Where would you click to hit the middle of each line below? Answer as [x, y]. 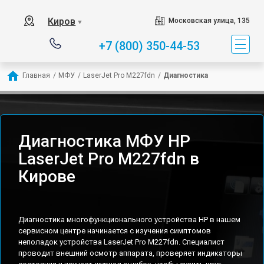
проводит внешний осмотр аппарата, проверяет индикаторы [130, 253]
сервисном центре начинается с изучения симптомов [115, 231]
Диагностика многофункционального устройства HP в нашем [129, 220]
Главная [36, 75]
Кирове [47, 176]
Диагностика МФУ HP [104, 141]
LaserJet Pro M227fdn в [109, 159]
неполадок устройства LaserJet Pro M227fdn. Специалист [121, 242]
